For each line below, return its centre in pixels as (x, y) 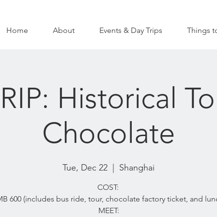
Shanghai (137, 168)
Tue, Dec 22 (85, 168)
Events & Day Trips (131, 30)
